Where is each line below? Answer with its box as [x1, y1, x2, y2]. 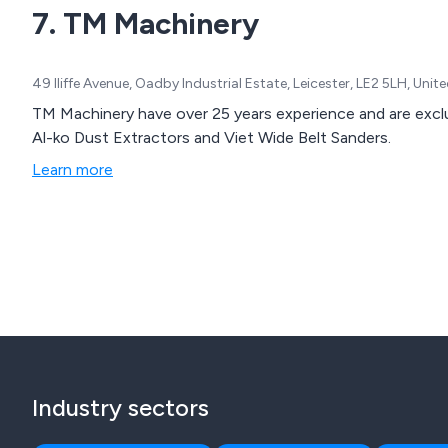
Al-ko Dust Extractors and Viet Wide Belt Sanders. [32, 128, 391, 148]
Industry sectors [32, 393, 209, 423]
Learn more [32, 160, 113, 180]
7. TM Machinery [32, 5, 259, 43]
